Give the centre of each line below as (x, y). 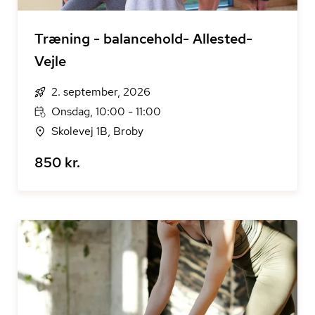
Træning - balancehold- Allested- (143, 39)
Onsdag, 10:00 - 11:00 (106, 111)
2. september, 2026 (101, 92)
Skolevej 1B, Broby (97, 131)
